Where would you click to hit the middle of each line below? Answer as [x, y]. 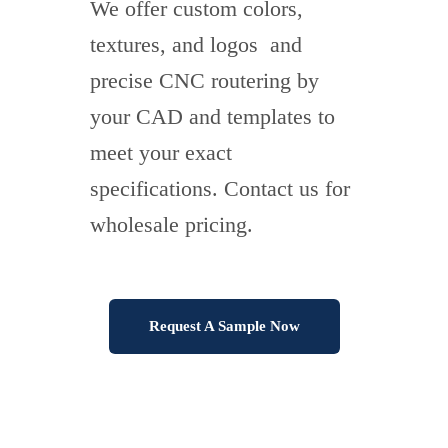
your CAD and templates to [212, 117]
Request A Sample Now [224, 325]
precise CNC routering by [204, 81]
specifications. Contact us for [220, 189]
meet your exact [161, 153]
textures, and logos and [196, 45]
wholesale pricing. [171, 225]
